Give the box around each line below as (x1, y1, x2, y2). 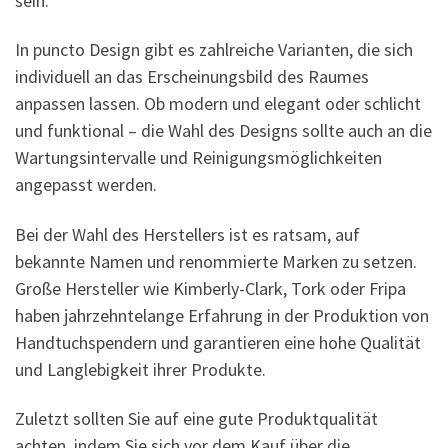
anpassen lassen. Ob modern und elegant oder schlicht (15, 92, 421, 116)
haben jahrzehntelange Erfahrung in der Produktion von (15, 303, 429, 327)
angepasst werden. (15, 173, 157, 197)
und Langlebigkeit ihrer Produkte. (15, 357, 266, 381)
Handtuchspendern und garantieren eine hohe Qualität (15, 330, 421, 354)
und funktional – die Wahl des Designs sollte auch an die (15, 119, 432, 143)
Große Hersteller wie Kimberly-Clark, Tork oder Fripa (15, 276, 406, 300)
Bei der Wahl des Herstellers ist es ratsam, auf (15, 222, 360, 246)
